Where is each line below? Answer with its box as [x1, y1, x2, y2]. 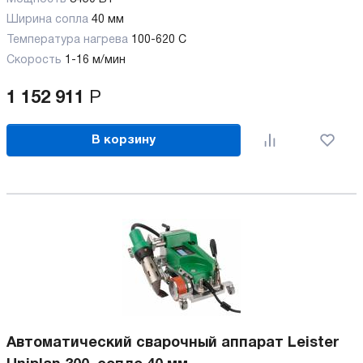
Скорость [6, 55, 62, 66]
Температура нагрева [6, 35, 128, 45]
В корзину [92, 134, 156, 146]
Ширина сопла [6, 15, 88, 25]
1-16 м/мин [65, 55, 126, 66]
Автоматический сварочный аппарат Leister [6, 336, 339, 350]
